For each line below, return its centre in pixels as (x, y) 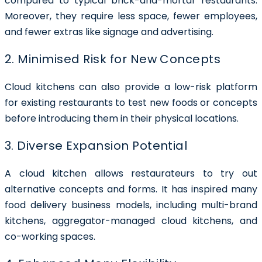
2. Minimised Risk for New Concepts (113, 59)
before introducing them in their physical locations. (123, 118)
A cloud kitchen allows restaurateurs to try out (131, 173)
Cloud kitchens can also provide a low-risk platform (131, 87)
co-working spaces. (51, 236)
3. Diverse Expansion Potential (96, 145)
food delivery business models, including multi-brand (131, 205)
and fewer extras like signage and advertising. (110, 32)
